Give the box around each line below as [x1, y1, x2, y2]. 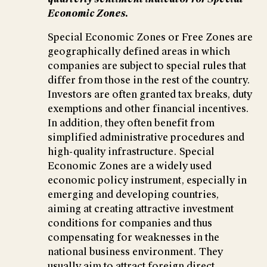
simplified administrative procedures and [48, 131, 244, 144]
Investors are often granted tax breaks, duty [48, 88, 252, 101]
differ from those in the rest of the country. [48, 73, 250, 86]
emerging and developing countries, [48, 188, 219, 201]
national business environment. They [48, 245, 223, 258]
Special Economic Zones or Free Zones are [48, 30, 253, 44]
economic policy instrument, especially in [48, 173, 247, 187]
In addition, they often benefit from [48, 116, 215, 129]
